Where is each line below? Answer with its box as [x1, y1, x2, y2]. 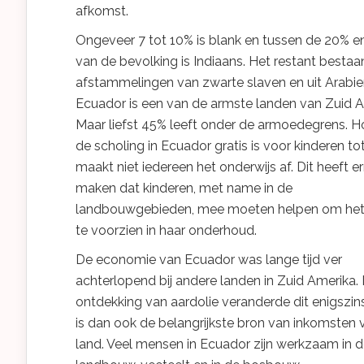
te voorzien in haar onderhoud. [76, 223, 257, 238]
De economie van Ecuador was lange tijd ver [76, 252, 342, 267]
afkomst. [76, 3, 128, 19]
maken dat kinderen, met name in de [76, 180, 292, 196]
